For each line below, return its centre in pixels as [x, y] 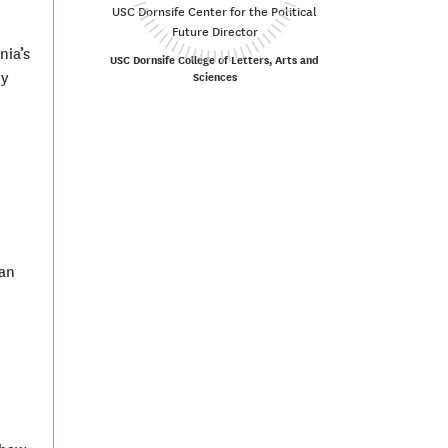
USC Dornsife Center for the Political [215, 12]
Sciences [214, 77]
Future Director [214, 32]
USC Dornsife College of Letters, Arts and [215, 60]
